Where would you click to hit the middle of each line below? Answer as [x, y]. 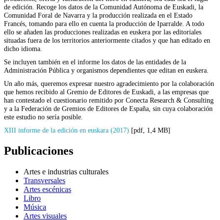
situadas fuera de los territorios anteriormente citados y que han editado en [107, 40]
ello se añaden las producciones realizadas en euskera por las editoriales [103, 32]
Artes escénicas [47, 189]
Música [35, 207]
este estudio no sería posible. [43, 117]
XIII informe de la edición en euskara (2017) [67, 130]
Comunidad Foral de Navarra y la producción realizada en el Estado [98, 15]
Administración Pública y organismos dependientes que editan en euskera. [106, 70]
